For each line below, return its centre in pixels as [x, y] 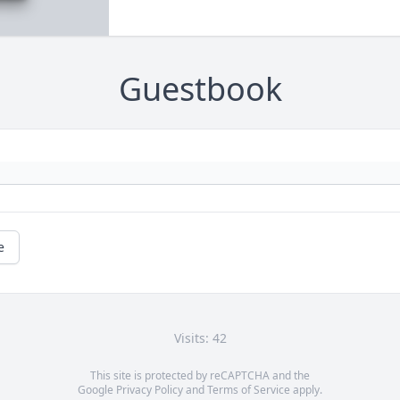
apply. [306, 390]
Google [97, 390]
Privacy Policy [150, 390]
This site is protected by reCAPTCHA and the [200, 376]
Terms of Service [249, 390]
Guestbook [200, 89]
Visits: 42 [200, 338]
